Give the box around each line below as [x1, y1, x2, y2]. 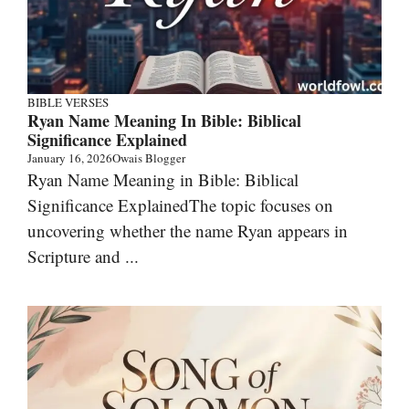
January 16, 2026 [27, 149, 112, 166]
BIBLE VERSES [27, 93, 109, 110]
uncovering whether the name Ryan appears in [27, 218, 348, 242]
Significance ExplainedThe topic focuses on [27, 193, 333, 216]
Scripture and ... [27, 244, 139, 267]
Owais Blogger [112, 149, 185, 166]
